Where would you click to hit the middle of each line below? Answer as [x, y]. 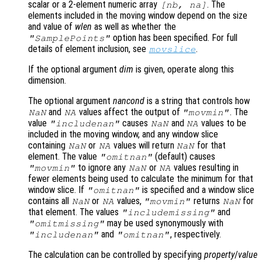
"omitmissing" [66, 224]
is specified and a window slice [197, 190]
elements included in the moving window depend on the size [138, 16]
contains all [50, 201]
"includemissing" [168, 213]
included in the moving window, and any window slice [123, 135]
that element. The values [75, 212]
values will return [144, 146]
